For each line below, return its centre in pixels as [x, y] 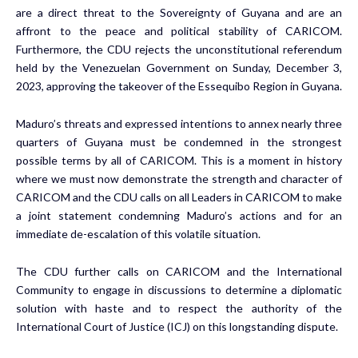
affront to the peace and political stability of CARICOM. [179, 30]
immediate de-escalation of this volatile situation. [138, 233]
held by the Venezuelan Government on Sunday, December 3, [179, 67]
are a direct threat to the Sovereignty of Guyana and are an [179, 12]
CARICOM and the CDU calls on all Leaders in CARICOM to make [179, 197]
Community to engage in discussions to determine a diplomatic [179, 289]
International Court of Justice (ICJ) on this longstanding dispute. [177, 326]
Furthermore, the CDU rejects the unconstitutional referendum [179, 49]
